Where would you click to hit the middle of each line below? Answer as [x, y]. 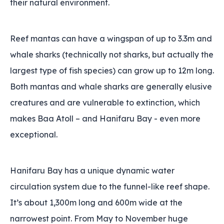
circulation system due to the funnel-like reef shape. [110, 186]
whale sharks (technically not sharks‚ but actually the [112, 54]
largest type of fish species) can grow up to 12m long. [112, 70]
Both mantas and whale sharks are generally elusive [111, 86]
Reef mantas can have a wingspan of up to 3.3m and [111, 38]
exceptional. [34, 134]
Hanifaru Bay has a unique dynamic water [92, 170]
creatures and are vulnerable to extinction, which [105, 102]
